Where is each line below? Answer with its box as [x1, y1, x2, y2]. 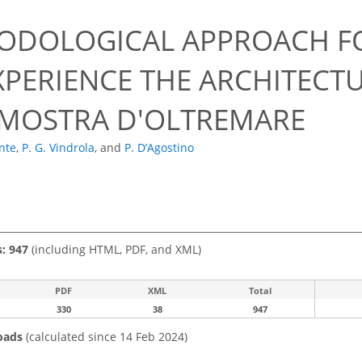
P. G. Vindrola [22, 140, 95, 156]
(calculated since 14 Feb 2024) [23, 328, 187, 344]
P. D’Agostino [124, 140, 194, 156]
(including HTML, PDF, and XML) [28, 241, 201, 257]
